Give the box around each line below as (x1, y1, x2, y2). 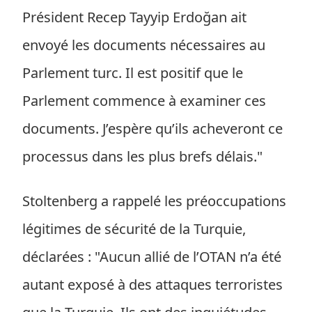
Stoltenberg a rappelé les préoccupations (22, 192, 286, 210)
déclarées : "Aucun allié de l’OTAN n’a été (22, 247, 281, 266)
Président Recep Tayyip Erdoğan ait (22, 8, 247, 26)
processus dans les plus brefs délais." (22, 147, 263, 166)
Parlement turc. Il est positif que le (22, 63, 243, 82)
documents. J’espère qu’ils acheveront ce (22, 119, 283, 138)
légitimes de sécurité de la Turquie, (22, 219, 246, 238)
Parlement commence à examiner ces (22, 91, 266, 110)
